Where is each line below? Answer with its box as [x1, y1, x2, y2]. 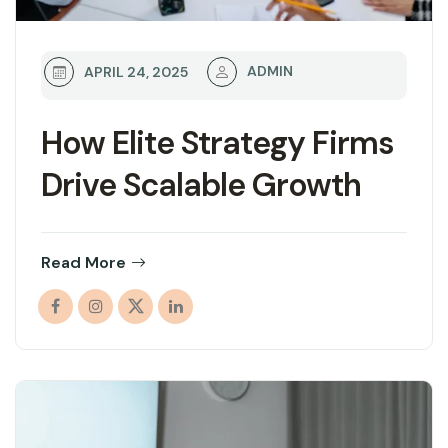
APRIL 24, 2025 [84, 63, 188, 82]
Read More [41, 252, 126, 274]
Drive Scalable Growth [41, 164, 361, 207]
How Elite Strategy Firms [41, 122, 394, 165]
